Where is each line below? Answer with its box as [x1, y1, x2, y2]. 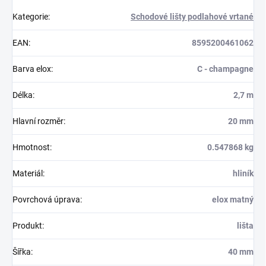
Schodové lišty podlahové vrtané [131, 12, 254, 22]
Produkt [12, 221, 42, 231]
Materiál [12, 169, 43, 179]
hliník [233, 169, 254, 179]
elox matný [212, 195, 254, 205]
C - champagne [197, 64, 254, 74]
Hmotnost [12, 142, 50, 153]
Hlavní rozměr [12, 116, 64, 126]
